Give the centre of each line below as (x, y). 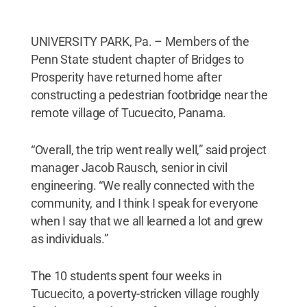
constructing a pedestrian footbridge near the (149, 95)
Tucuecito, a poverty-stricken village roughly (145, 293)
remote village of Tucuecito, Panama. (128, 112)
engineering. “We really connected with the (143, 185)
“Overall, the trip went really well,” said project (148, 149)
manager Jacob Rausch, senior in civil (129, 167)
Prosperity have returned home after (126, 77)
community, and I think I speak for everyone (145, 203)
